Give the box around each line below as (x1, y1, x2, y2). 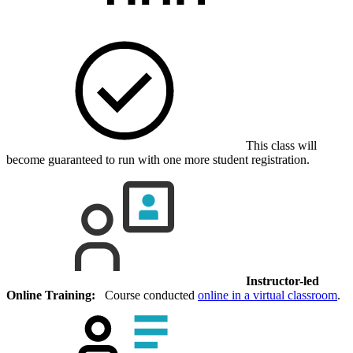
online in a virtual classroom (198, 288, 337, 303)
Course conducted (95, 288, 198, 303)
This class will (243, 139, 317, 153)
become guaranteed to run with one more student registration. (6, 153, 310, 167)
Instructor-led (246, 274, 319, 288)
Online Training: (6, 288, 95, 303)
